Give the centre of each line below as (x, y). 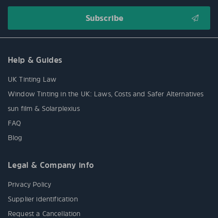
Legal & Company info (51, 165)
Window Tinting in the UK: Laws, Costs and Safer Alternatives (106, 94)
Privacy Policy (30, 184)
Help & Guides (35, 60)
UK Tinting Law (32, 79)
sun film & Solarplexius (44, 109)
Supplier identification (43, 199)
